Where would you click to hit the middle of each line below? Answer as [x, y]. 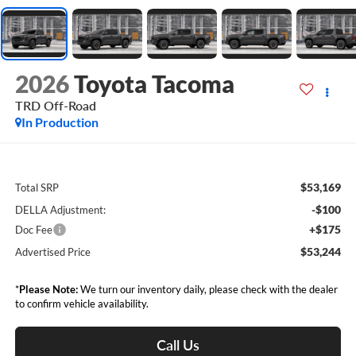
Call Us [178, 344]
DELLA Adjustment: [60, 209]
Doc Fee [33, 229]
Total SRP [37, 187]
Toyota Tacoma [154, 84]
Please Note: [48, 289]
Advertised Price [52, 252]
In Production [60, 122]
